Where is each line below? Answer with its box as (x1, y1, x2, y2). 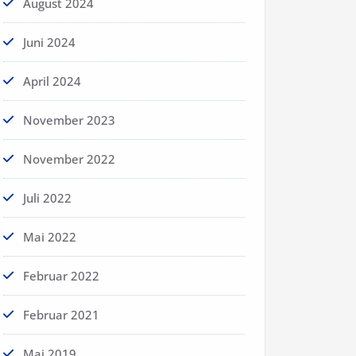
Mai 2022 (23, 229, 76, 246)
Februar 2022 (23, 268, 99, 284)
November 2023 (23, 112, 115, 129)
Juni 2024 (23, 34, 75, 51)
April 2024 (23, 73, 81, 90)
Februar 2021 (23, 307, 99, 323)
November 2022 (23, 151, 115, 168)
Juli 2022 (23, 190, 72, 207)
